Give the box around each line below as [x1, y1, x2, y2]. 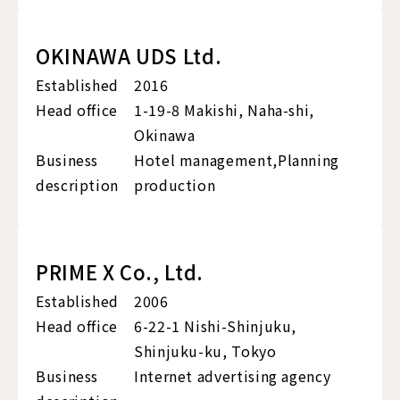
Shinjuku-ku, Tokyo [134, 340, 277, 362]
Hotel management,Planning [134, 149, 339, 171]
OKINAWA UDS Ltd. [36, 41, 222, 71]
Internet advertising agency [134, 365, 331, 387]
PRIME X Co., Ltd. [36, 257, 204, 287]
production [134, 174, 216, 196]
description [36, 174, 120, 196]
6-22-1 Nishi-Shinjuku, [134, 315, 297, 337]
